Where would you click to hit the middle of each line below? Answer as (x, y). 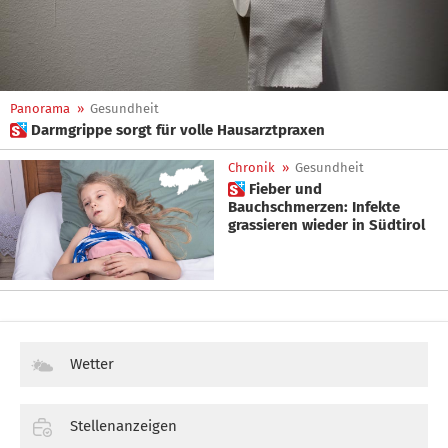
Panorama (40, 108)
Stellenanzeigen (123, 426)
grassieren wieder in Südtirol (326, 225)
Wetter (92, 364)
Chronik (251, 167)
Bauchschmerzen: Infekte (314, 207)
